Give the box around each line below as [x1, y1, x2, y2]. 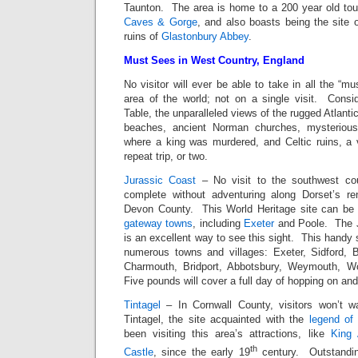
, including [193, 217, 245, 229]
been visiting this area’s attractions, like [124, 327, 331, 340]
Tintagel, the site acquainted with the [124, 312, 309, 325]
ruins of [124, 30, 161, 42]
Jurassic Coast [124, 173, 197, 186]
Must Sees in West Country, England [124, 54, 304, 66]
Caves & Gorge [124, 15, 197, 28]
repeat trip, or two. [124, 149, 208, 162]
